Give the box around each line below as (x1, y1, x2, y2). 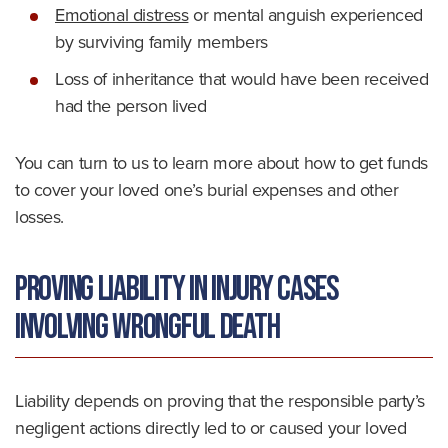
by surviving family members (55, 29, 268, 55)
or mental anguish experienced (188, 2, 423, 28)
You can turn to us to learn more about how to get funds (15, 150, 428, 176)
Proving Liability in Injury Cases (15, 268, 339, 311)
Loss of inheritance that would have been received (55, 66, 429, 92)
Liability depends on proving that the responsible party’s (15, 388, 426, 414)
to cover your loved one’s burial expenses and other (15, 177, 399, 203)
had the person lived (55, 93, 207, 119)
